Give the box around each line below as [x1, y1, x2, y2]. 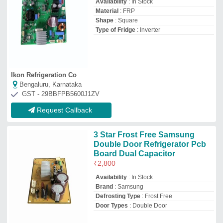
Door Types [95, 202, 128, 210]
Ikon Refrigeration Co [11, 71, 77, 79]
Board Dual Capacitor [93, 149, 175, 158]
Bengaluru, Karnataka [19, 81, 82, 89]
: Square [113, 17, 138, 24]
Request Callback [37, 106, 92, 114]
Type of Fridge [95, 26, 135, 33]
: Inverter [135, 26, 160, 33]
